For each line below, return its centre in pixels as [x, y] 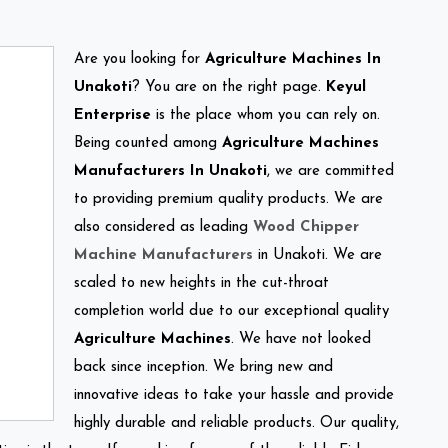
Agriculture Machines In [293, 59]
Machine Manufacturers [163, 255]
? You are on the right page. [229, 87]
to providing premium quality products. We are [228, 199]
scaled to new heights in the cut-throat [201, 283]
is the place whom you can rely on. [265, 115]
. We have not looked [301, 339]
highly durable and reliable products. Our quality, [236, 423]
